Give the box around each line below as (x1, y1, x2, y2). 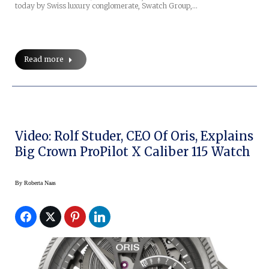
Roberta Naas (24, 179, 56, 186)
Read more (24, 54, 64, 64)
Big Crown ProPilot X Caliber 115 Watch (15, 144, 250, 159)
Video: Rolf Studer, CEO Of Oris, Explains (15, 128, 253, 144)
